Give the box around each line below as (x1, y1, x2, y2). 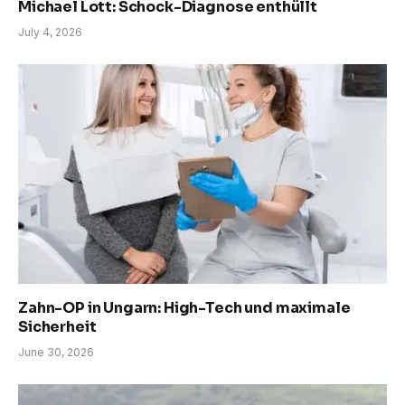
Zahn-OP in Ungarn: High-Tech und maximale (18, 298, 351, 318)
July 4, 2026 (18, 25, 82, 40)
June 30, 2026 (18, 345, 94, 360)
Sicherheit (18, 317, 97, 337)
